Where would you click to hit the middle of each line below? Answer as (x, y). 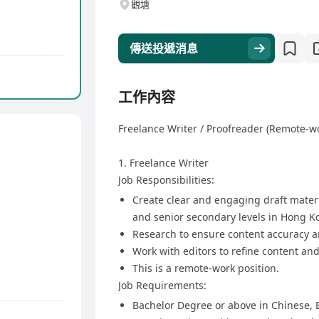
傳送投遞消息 (164, 49)
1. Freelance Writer (163, 163)
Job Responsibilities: (166, 180)
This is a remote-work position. (206, 268)
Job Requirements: (162, 286)
